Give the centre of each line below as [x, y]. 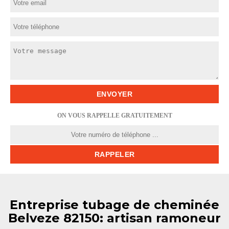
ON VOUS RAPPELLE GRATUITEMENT [114, 116]
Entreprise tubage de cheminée [114, 205]
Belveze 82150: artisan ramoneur [114, 218]
